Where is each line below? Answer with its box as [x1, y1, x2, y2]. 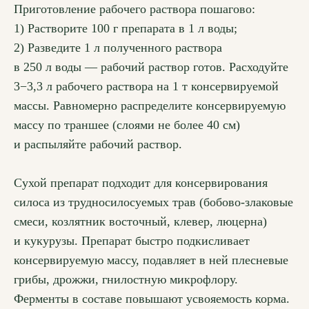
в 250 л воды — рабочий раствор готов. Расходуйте [14, 60, 288, 74]
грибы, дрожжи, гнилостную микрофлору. [14, 272, 238, 287]
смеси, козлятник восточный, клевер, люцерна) [14, 215, 267, 229]
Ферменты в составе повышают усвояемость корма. [14, 292, 290, 306]
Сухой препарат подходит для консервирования [14, 176, 268, 190]
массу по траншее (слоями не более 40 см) [14, 118, 240, 132]
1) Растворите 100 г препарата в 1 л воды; [14, 21, 237, 36]
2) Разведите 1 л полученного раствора [14, 41, 222, 55]
